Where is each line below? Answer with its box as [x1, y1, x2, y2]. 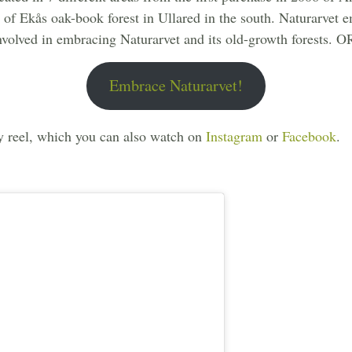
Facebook [282, 126, 336, 145]
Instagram [206, 126, 262, 145]
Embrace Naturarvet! [109, 75, 243, 97]
